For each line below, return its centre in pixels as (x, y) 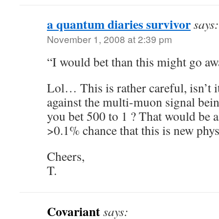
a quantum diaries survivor (119, 24)
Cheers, (66, 156)
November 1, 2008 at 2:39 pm (109, 39)
